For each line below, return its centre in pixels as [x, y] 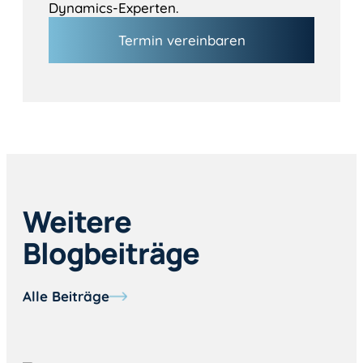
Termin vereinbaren [181, 40]
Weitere [77, 222]
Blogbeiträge [111, 254]
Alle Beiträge [66, 297]
